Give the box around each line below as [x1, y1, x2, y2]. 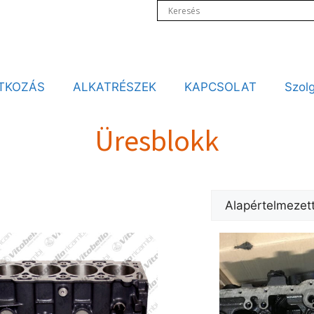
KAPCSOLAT [184, 80, 257, 94]
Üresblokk [95, 122, 219, 158]
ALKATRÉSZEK [72, 80, 156, 94]
